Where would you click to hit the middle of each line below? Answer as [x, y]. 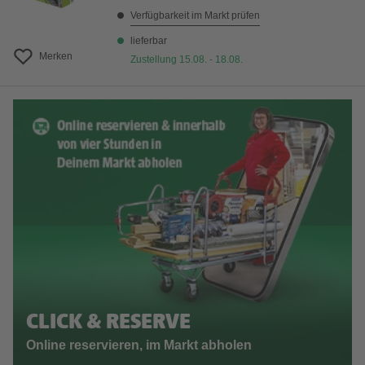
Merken [56, 56]
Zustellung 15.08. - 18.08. [187, 59]
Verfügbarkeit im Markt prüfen [195, 15]
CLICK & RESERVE [108, 323]
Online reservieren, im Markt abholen [139, 345]
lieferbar [149, 41]
